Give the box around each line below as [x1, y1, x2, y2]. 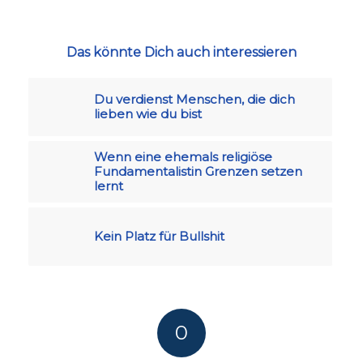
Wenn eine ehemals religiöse [93, 149, 272, 165]
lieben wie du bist [93, 106, 202, 122]
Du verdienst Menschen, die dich [93, 92, 295, 108]
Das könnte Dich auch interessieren [66, 45, 297, 61]
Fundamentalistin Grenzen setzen [93, 164, 302, 180]
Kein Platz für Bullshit [93, 228, 224, 245]
